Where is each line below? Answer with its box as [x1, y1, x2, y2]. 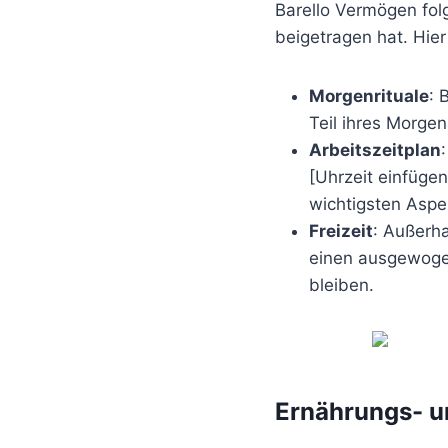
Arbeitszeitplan [309, 139, 441, 160]
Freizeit [309, 220, 373, 241]
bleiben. [309, 274, 374, 295]
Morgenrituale [309, 85, 429, 106]
